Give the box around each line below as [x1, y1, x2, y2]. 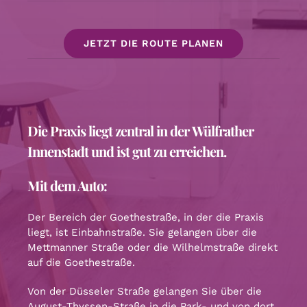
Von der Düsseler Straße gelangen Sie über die [27, 284, 262, 297]
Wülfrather [192, 121, 254, 140]
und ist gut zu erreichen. [88, 141, 226, 160]
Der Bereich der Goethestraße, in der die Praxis [27, 210, 264, 223]
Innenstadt [27, 141, 88, 160]
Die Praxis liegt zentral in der [27, 121, 192, 140]
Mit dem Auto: [27, 175, 107, 195]
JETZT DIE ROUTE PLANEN [84, 37, 223, 49]
